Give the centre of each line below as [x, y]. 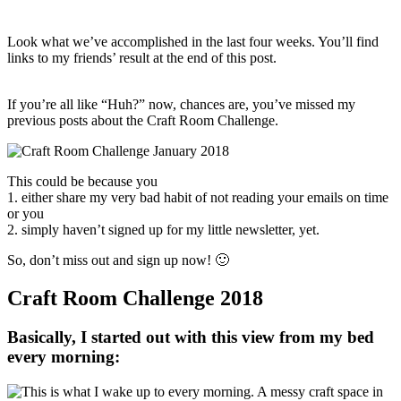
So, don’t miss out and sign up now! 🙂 [118, 260]
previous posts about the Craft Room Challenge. [143, 120]
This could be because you [82, 181]
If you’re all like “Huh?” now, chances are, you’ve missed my [181, 104]
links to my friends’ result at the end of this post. [142, 57]
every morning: [64, 357]
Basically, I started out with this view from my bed [191, 337]
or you [26, 213]
